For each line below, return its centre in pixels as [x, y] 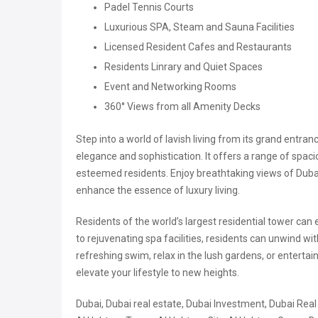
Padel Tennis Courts [149, 7]
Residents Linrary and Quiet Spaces [183, 67]
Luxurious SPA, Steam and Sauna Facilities [199, 27]
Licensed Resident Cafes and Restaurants [198, 47]
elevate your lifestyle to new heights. [158, 273]
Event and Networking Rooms [170, 87]
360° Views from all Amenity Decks [182, 107]
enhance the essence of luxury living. [158, 191]
